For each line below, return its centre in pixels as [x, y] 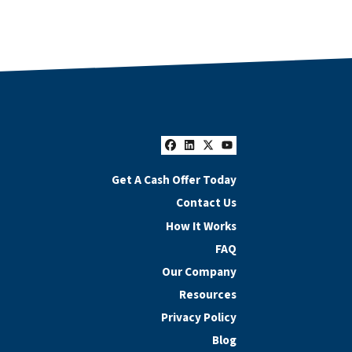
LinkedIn [222, 158]
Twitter [236, 158]
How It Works [201, 226]
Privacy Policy [199, 318]
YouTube [260, 158]
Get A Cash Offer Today [174, 180]
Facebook [207, 158]
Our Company [199, 271]
